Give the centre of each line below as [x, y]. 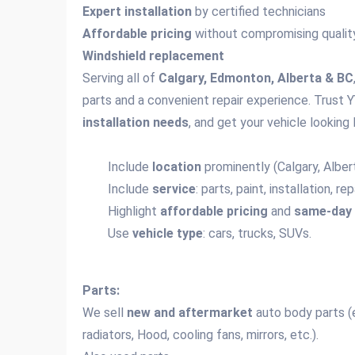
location [177, 167]
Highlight [134, 211]
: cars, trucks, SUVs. [257, 233]
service [174, 189]
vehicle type [168, 233]
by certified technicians [259, 11]
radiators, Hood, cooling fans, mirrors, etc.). [200, 335]
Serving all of [120, 78]
